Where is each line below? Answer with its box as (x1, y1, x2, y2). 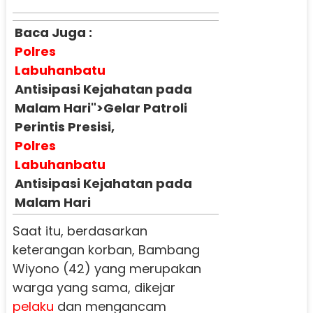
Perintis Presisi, (14, 117, 115, 136)
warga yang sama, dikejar (12, 278, 175, 296)
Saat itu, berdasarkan (12, 221, 147, 240)
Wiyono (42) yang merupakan (12, 259, 201, 277)
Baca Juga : (14, 23, 92, 41)
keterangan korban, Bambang (12, 240, 200, 259)
